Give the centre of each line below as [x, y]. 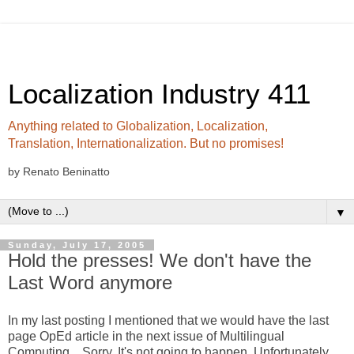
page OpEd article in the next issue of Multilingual [146, 336]
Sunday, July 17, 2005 [77, 245]
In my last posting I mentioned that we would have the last [168, 320]
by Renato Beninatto [59, 172]
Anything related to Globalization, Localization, [138, 126]
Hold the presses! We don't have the [160, 260]
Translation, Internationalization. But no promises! [146, 143]
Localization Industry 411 [159, 94]
